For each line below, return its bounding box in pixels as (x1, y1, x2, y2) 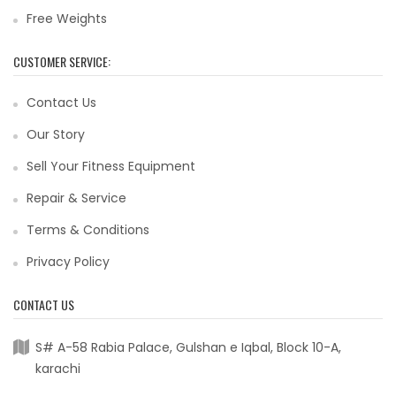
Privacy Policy (27, 253, 110, 270)
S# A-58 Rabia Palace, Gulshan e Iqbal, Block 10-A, (35, 339, 341, 356)
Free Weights (27, 10, 107, 27)
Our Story (27, 126, 85, 143)
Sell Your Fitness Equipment (27, 157, 195, 175)
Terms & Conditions (27, 221, 149, 239)
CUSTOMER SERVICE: (13, 52, 110, 71)
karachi (35, 360, 80, 377)
